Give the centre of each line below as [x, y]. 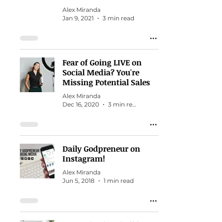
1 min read [119, 181]
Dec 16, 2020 [81, 104]
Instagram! [84, 159]
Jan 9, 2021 [78, 18]
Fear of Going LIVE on [102, 62]
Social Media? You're [101, 72]
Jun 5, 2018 [79, 181]
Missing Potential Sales [106, 82]
